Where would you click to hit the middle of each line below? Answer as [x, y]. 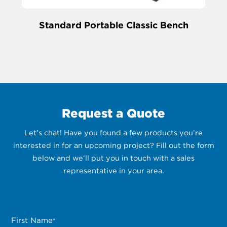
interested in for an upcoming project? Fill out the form [113, 145]
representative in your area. [113, 170]
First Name [32, 221]
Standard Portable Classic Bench [113, 25]
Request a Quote [113, 113]
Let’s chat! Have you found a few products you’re [113, 132]
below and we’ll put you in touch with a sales [113, 158]
